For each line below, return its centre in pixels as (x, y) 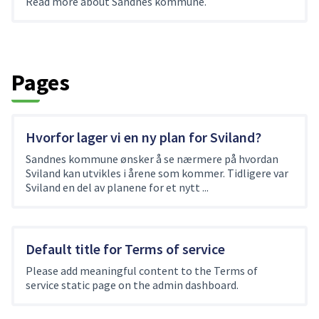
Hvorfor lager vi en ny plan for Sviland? (143, 137)
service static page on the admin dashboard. (132, 285)
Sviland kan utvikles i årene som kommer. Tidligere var (157, 173)
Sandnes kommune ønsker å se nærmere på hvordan (152, 159)
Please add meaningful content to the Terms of (142, 271)
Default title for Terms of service (125, 249)
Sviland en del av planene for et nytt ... (117, 187)
